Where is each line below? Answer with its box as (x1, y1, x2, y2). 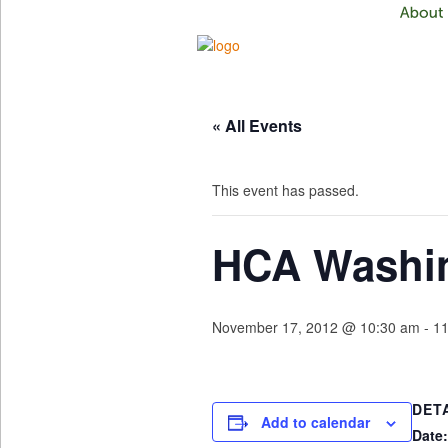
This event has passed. (212, 180, 359, 200)
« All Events (212, 114, 302, 137)
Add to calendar (261, 412, 370, 432)
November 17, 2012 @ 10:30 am (212, 317, 420, 337)
